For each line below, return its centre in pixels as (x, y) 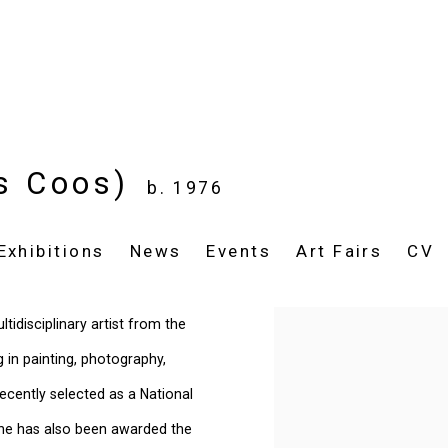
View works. (312, 324)
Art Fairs (339, 251)
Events (239, 251)
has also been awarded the (104, 429)
